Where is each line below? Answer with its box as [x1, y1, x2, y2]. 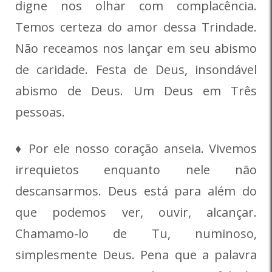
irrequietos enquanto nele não [15, 161, 257, 178]
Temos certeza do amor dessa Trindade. [15, 19, 257, 36]
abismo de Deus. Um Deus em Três [15, 83, 257, 100]
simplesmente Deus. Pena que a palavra [15, 246, 257, 263]
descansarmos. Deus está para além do [15, 183, 257, 200]
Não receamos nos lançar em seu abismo [15, 40, 257, 57]
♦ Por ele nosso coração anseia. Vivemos [15, 140, 257, 157]
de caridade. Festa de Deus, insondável [15, 61, 257, 78]
